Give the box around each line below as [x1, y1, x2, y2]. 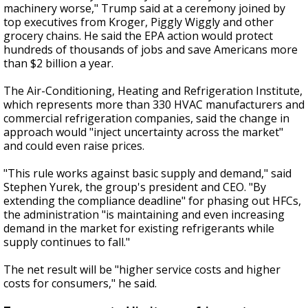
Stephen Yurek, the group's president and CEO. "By [3, 179, 266, 195]
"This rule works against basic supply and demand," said [3, 166, 291, 181]
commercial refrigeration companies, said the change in [3, 111, 289, 126]
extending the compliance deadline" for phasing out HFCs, [3, 193, 301, 208]
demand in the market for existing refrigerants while [3, 221, 274, 236]
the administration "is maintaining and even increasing [3, 207, 285, 222]
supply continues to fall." [3, 234, 130, 250]
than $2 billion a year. [3, 56, 113, 71]
